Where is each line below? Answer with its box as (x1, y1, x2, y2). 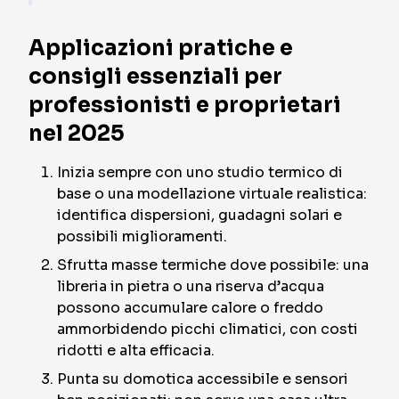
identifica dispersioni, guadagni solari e (57, 206, 342, 224)
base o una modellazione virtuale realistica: (57, 184, 367, 203)
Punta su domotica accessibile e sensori (57, 370, 348, 388)
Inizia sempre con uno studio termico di (57, 163, 343, 182)
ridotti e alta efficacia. (57, 341, 215, 360)
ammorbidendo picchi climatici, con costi (57, 320, 358, 338)
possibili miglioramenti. (57, 227, 227, 246)
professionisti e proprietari (28, 92, 341, 118)
